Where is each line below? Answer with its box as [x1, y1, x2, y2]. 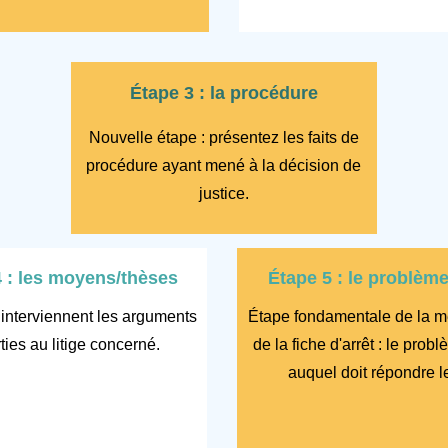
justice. [198, 184, 249, 202]
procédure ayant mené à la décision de [86, 156, 361, 174]
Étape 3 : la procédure [129, 82, 318, 103]
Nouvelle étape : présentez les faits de [88, 128, 359, 146]
